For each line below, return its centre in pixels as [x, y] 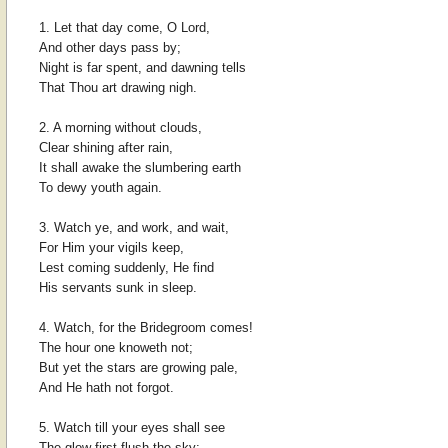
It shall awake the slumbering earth [139, 168]
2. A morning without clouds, [120, 128]
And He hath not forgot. [106, 388]
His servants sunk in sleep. [117, 288]
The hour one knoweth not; [115, 348]
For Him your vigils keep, [111, 248]
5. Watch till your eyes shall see [131, 428]
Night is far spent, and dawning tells [142, 68]
